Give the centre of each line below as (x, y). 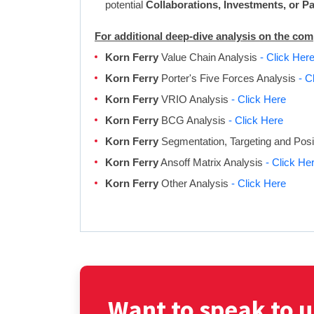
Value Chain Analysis (209, 57)
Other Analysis (195, 183)
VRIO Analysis (195, 99)
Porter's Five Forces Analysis (228, 78)
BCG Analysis (193, 120)
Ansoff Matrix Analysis (212, 162)
